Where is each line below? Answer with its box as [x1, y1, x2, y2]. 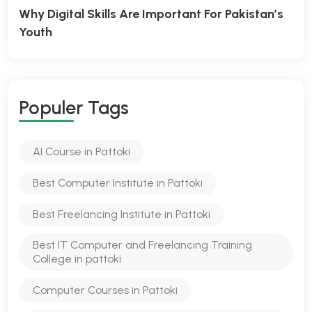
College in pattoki [33, 252, 121, 265]
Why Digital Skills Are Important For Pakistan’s [19, 6, 283, 22]
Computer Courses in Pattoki [33, 283, 178, 297]
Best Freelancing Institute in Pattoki [33, 208, 210, 221]
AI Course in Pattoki [33, 145, 130, 158]
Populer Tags [19, 96, 129, 119]
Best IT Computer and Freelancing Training [33, 238, 252, 251]
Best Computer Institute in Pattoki [33, 176, 203, 189]
